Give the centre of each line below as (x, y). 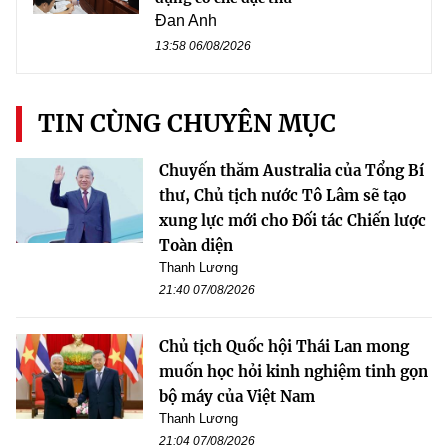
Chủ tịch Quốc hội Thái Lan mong (284, 347)
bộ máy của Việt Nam (237, 397)
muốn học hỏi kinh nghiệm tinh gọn (293, 372)
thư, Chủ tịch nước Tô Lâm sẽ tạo (282, 196)
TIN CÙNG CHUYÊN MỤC (187, 124)
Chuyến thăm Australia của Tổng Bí (291, 171)
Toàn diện (196, 246)
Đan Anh (186, 21)
